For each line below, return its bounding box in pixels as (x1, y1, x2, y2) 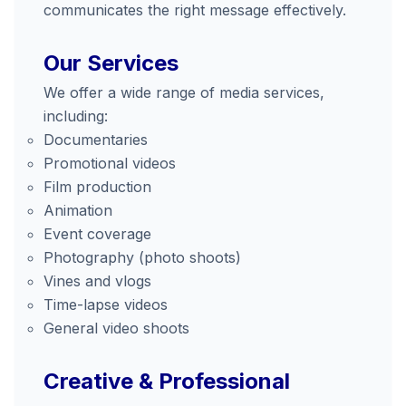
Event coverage (43, 225, 151, 243)
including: (43, 107, 108, 125)
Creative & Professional (43, 368, 290, 394)
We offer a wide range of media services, (43, 83, 324, 101)
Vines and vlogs (43, 272, 151, 290)
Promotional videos (43, 154, 176, 172)
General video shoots (43, 319, 189, 337)
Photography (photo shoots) (43, 248, 241, 266)
